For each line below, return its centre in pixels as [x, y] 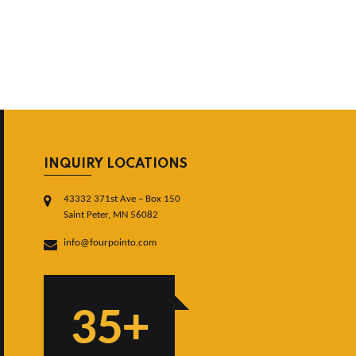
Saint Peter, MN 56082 [111, 215]
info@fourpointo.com [110, 242]
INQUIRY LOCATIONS [116, 164]
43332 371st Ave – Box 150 [122, 199]
